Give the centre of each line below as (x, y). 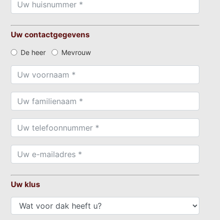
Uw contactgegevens (51, 34)
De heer (33, 52)
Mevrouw (76, 52)
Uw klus (26, 184)
